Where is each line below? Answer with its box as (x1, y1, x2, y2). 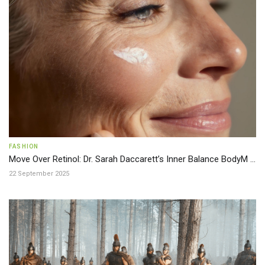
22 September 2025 (9, 170, 69, 178)
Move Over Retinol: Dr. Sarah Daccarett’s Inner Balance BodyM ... (9, 154, 256, 165)
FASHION (9, 143, 39, 150)
